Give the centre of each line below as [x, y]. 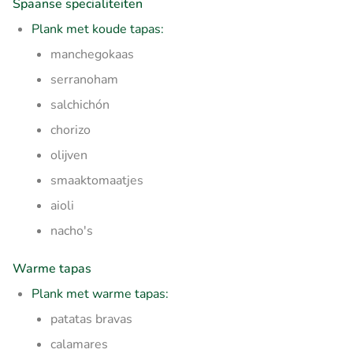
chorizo [71, 130]
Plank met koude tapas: [98, 29]
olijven [69, 155]
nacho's [72, 230]
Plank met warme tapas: [100, 294]
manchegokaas [92, 54]
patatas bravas [91, 319]
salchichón [80, 104]
